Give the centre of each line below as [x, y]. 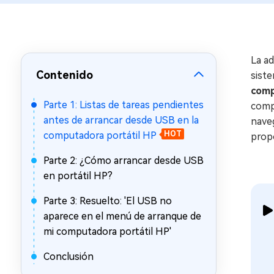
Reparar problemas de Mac [124, 39]
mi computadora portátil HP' [107, 231]
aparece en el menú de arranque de [122, 216]
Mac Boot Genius [113, 26]
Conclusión [68, 257]
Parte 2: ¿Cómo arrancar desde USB [124, 161]
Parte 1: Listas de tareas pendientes [124, 105]
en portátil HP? [78, 176]
